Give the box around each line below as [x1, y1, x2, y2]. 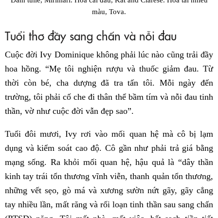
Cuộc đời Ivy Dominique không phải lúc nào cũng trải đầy [5, 50, 213, 60]
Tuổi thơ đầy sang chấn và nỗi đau [5, 27, 177, 44]
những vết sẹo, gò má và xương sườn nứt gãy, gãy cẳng [5, 185, 213, 196]
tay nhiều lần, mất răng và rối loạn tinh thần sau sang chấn [5, 200, 213, 210]
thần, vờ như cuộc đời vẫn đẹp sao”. [5, 106, 134, 116]
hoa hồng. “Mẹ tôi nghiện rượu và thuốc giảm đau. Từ [5, 64, 213, 74]
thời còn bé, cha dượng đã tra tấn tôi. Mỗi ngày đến [5, 78, 213, 88]
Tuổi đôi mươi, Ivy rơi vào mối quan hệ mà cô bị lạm [5, 129, 213, 139]
